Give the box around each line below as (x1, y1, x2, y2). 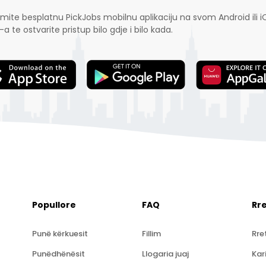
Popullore (31, 199, 76, 211)
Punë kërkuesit (31, 228, 88, 240)
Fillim (141, 228, 161, 240)
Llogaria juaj (141, 248, 189, 260)
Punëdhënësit (31, 248, 85, 260)
